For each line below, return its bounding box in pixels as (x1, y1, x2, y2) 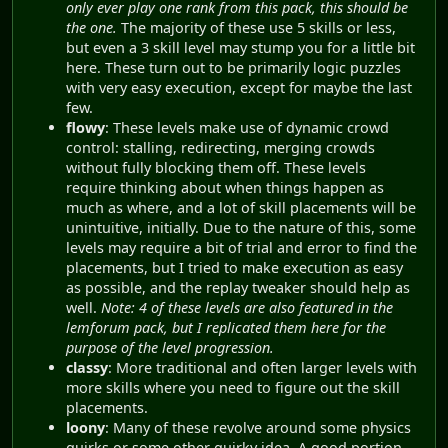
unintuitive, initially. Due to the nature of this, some (66, 218, 416, 238)
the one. (66, 18, 117, 38)
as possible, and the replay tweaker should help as (66, 278, 410, 298)
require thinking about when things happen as (66, 178, 384, 198)
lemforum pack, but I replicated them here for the (66, 318, 386, 338)
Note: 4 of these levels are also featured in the (101, 298, 393, 318)
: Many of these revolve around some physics (105, 418, 411, 438)
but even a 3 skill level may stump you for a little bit (66, 38, 415, 58)
